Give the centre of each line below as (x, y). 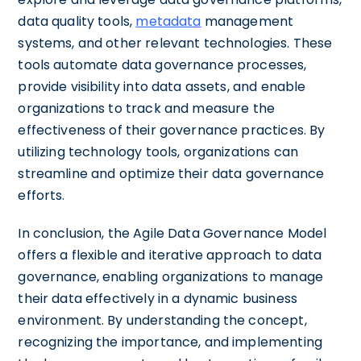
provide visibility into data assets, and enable (162, 86)
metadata (168, 21)
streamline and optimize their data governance (171, 173)
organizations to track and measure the (147, 108)
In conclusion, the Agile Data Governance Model (172, 233)
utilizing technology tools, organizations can (158, 151)
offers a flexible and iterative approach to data (170, 255)
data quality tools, (77, 21)
